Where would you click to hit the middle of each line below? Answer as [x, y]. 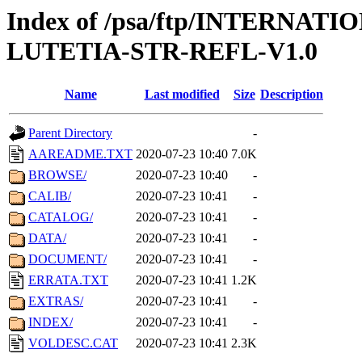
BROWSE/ [57, 175]
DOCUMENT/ [67, 259]
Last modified [182, 95]
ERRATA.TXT [68, 280]
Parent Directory [70, 133]
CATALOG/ [61, 217]
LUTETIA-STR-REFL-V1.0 [162, 51]
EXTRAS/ [56, 301]
